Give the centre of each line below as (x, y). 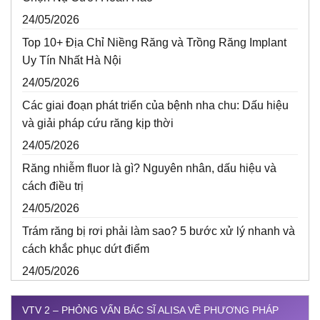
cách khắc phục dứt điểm (86, 249)
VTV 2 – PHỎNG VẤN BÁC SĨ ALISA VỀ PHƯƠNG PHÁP (150, 310)
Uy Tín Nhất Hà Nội (72, 61)
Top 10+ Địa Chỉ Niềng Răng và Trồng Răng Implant (154, 43)
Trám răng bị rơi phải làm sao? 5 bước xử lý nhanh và (159, 231)
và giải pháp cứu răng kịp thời (98, 124)
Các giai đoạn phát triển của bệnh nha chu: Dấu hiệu (155, 106)
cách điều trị (56, 186)
